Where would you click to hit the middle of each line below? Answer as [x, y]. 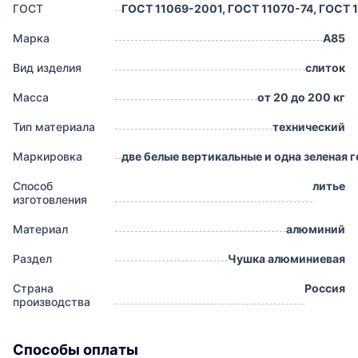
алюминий [316, 229]
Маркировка [48, 157]
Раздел [32, 259]
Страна [33, 288]
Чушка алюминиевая [286, 259]
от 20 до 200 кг [301, 97]
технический [309, 127]
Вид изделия [47, 68]
